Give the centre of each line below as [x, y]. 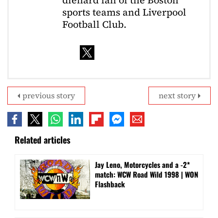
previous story [49, 95]
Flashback [110, 184]
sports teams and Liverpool [124, 12]
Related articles [43, 139]
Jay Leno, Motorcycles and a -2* [142, 164]
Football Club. [94, 25]
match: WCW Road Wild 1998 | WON [146, 174]
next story [177, 95]
